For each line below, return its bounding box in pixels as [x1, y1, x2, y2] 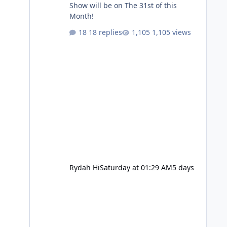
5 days [172, 162, 194, 172]
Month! [69, 11, 94, 21]
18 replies [88, 27, 122, 37]
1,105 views [152, 27, 191, 37]
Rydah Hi [69, 162, 100, 172]
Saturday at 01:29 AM [99, 162, 172, 172]
